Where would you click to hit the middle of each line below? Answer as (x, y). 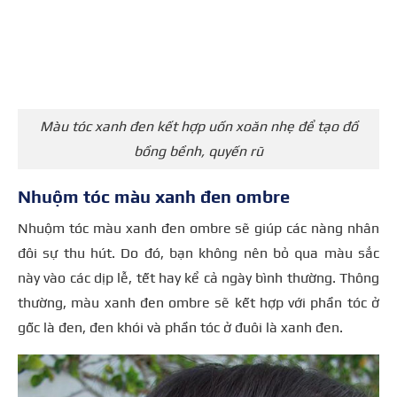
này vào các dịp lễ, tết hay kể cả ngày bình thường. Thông (198, 277)
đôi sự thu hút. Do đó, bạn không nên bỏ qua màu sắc (198, 253)
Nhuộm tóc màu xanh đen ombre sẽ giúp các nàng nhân (198, 228)
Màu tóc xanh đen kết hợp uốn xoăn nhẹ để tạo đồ (198, 127)
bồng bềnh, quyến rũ (198, 152)
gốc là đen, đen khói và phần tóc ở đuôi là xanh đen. (180, 327)
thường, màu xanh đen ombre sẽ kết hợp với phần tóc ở (198, 302)
